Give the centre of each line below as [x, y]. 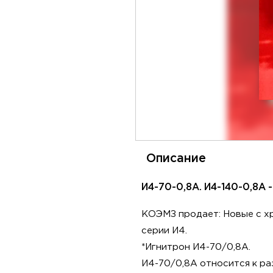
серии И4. [164, 231]
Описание [176, 159]
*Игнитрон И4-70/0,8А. [196, 247]
